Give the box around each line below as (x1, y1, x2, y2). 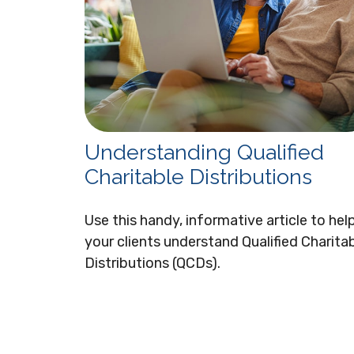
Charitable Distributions (85, 164, 312, 189)
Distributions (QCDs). (85, 254, 220, 272)
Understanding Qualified (85, 139, 324, 164)
